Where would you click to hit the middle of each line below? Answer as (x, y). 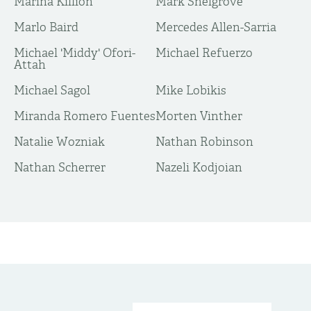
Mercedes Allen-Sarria (216, 27)
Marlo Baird (46, 27)
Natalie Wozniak (59, 142)
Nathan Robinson (204, 142)
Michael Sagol (52, 90)
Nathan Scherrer (60, 167)
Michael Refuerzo (204, 53)
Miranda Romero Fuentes (85, 116)
